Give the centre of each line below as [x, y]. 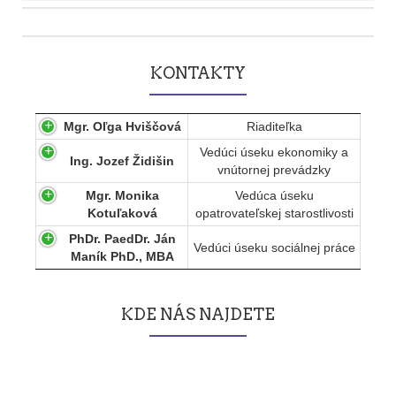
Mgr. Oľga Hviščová [122, 126]
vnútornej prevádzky [274, 170]
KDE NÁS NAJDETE [198, 314]
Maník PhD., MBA [122, 256]
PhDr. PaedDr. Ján [122, 239]
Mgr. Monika [122, 195]
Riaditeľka [274, 126]
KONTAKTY [198, 73]
